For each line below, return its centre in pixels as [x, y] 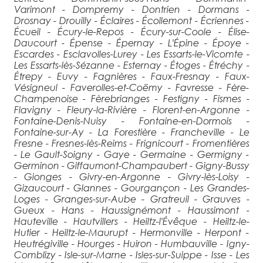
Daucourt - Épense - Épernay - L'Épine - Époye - [131, 42]
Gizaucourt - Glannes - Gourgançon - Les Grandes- [131, 187]
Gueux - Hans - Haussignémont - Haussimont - [131, 210]
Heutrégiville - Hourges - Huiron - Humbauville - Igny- [131, 243]
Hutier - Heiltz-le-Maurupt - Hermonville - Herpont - [131, 232]
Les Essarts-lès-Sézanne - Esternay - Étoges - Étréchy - [131, 65]
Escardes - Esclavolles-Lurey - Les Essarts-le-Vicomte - [131, 53]
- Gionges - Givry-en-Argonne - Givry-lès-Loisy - [131, 176]
